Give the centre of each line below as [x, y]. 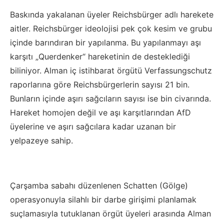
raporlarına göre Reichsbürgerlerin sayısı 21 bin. [100, 84]
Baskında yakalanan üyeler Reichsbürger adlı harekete [112, 14]
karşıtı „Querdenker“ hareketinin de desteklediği [100, 56]
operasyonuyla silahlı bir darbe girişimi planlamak [103, 199]
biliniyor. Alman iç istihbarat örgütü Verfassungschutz [111, 70]
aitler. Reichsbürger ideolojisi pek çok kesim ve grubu [111, 28]
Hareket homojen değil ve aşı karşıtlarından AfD [100, 112]
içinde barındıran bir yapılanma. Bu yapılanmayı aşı [105, 42]
